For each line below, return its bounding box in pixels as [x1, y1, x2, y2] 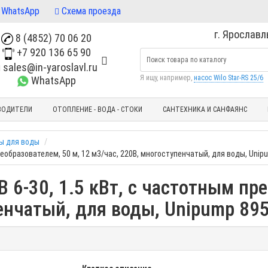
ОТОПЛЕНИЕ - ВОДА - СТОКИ [52, 105, 142, 114]
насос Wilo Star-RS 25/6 [194, 74, 263, 83]
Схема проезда [59, 5, 121, 17]
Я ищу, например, [140, 74, 194, 83]
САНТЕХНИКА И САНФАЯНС [162, 105, 247, 114]
